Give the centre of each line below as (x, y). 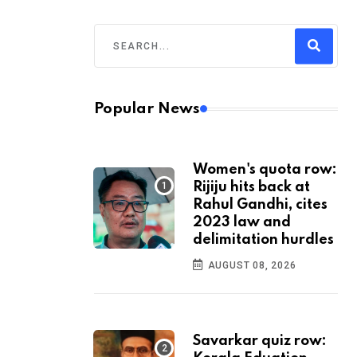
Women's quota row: (265, 170)
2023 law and (242, 223)
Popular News (147, 109)
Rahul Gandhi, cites (260, 205)
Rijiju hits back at (251, 188)
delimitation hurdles (263, 240)
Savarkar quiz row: (260, 341)
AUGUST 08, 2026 (250, 266)
